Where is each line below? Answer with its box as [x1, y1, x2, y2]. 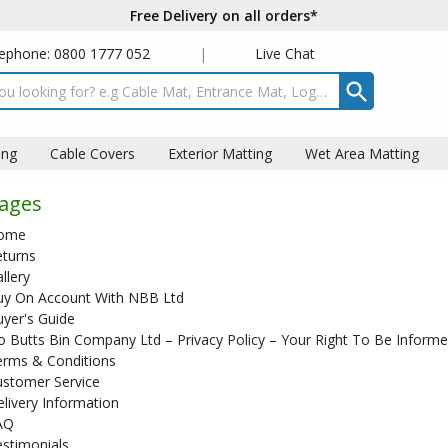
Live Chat [255, 44, 316, 63]
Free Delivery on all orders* [130, 6, 318, 25]
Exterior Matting [167, 144, 272, 163]
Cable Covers [49, 144, 135, 163]
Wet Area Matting [304, 144, 419, 163]
